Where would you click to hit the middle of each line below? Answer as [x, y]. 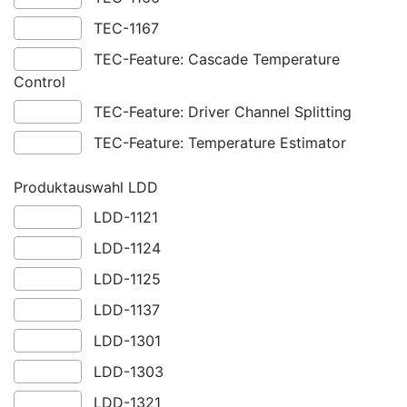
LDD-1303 [128, 372]
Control [40, 82]
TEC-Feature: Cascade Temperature [216, 60]
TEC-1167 [126, 29]
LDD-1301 [127, 341]
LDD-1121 [125, 218]
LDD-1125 [127, 279]
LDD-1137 [126, 310]
